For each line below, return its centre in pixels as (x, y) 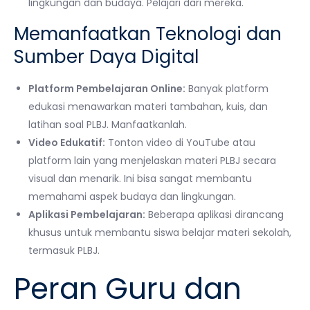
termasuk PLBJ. (64, 250)
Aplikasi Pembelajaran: (87, 214)
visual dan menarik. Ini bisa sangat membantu (140, 178)
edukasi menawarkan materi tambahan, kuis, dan (148, 106)
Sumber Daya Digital (106, 56)
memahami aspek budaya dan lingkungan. (132, 196)
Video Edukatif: (67, 142)
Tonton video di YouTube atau (180, 142)
